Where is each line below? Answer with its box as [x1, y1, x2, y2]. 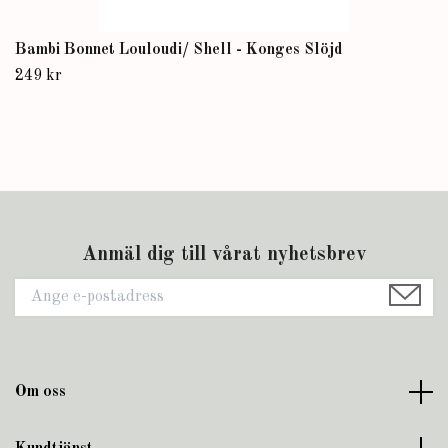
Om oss [15, 383, 66, 400]
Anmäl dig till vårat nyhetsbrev [81, 244, 367, 265]
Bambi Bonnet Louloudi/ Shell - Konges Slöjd [15, 41, 343, 58]
